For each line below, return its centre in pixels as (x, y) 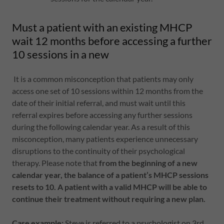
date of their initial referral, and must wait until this (99, 103)
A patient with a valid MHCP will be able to (132, 187)
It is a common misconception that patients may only (103, 79)
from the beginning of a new (148, 163)
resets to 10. (34, 187)
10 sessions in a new (60, 54)
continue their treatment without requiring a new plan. (109, 199)
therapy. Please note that (55, 163)
